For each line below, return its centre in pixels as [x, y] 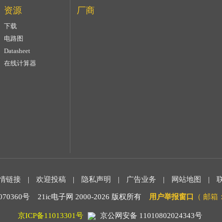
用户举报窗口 [171, 196]
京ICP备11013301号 [50, 215]
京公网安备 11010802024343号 [151, 215]
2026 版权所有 [121, 196]
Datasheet [17, 51]
